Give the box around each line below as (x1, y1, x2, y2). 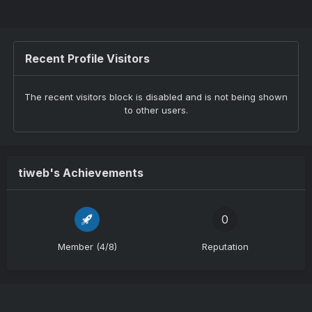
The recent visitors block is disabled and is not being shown (24, 91, 288, 102)
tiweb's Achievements (18, 166, 143, 180)
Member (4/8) (57, 241, 117, 252)
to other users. (124, 104, 188, 116)
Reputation (201, 241, 249, 252)
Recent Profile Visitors (25, 52, 150, 65)
